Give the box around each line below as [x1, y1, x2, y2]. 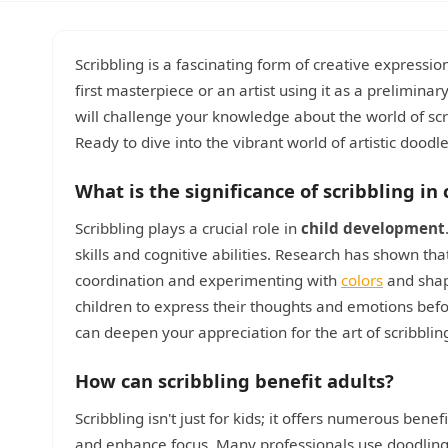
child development [301, 218, 445, 238]
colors [341, 270, 383, 290]
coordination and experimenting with [75, 270, 341, 290]
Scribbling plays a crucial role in [75, 218, 301, 238]
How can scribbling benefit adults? [75, 368, 394, 393]
